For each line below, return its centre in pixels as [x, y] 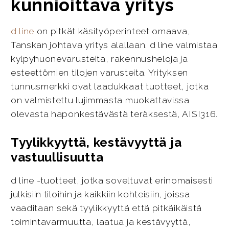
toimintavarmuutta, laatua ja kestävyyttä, [101, 222]
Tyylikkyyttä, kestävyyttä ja [96, 143]
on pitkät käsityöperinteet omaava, [112, 31]
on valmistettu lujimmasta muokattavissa [100, 100]
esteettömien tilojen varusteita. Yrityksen [99, 72]
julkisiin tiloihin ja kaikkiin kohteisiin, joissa [100, 194]
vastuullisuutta [57, 157]
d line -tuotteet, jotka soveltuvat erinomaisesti [112, 180]
